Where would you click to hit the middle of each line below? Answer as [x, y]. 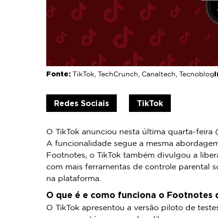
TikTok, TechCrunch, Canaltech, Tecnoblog [143, 74]
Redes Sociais [81, 103]
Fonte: [59, 73]
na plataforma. [73, 179]
